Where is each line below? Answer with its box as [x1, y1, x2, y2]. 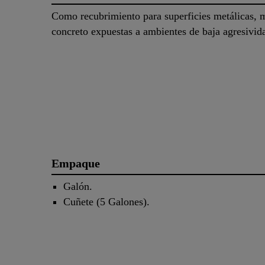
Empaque [51, 157, 100, 170]
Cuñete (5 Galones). [63, 196, 150, 208]
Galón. [63, 180, 92, 193]
